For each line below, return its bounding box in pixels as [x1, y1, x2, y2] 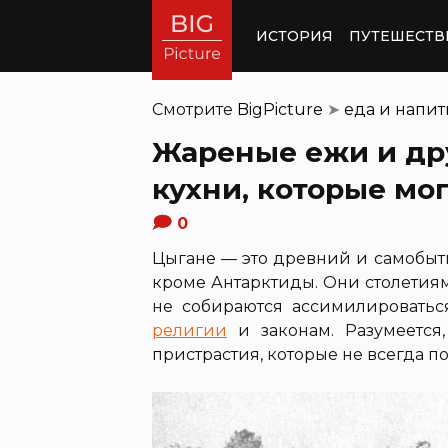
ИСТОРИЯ [256, 26, 333, 45]
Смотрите [152, 100, 237, 119]
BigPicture [237, 100, 323, 119]
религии [152, 321, 227, 340]
